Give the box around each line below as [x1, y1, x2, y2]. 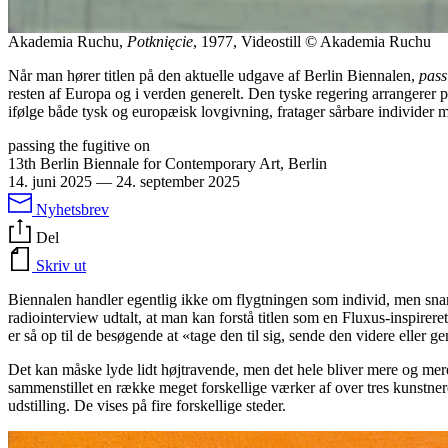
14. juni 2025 [8, 172, 92, 190]
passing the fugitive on [8, 136, 150, 154]
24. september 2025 [116, 172, 240, 190]
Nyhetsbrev [36, 200, 109, 218]
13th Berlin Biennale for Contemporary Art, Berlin [8, 154, 327, 172]
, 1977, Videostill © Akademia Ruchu [193, 32, 431, 50]
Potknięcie [127, 32, 193, 50]
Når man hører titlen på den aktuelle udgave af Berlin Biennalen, [8, 66, 419, 84]
